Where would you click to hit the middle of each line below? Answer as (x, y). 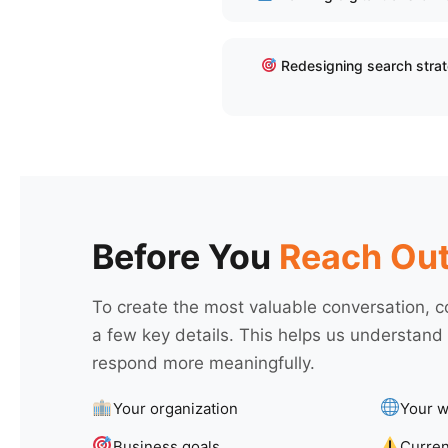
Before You (185, 256)
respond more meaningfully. (203, 363)
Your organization (175, 408)
